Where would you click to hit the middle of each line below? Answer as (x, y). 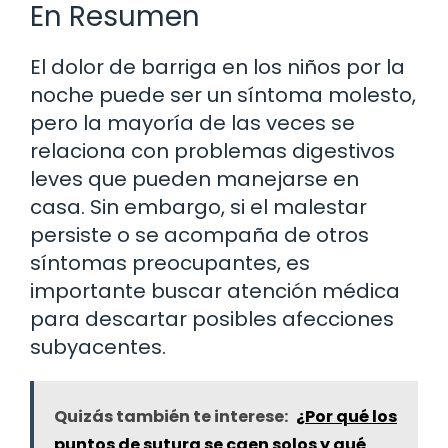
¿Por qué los (346, 416)
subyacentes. (98, 346)
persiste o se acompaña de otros (199, 234)
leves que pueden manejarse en (194, 178)
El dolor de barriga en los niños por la (217, 66)
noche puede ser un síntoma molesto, (223, 94)
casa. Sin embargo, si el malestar (198, 206)
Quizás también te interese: (171, 416)
